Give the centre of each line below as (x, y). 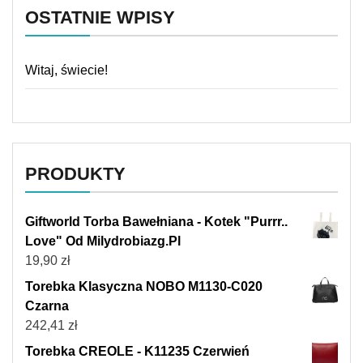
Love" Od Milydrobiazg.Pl (103, 241)
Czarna (47, 305)
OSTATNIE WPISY (100, 17)
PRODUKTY (75, 173)
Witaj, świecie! (66, 70)
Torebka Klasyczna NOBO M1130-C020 (144, 286)
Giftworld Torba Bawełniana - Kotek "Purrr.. (156, 221)
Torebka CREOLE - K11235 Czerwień (137, 351)
